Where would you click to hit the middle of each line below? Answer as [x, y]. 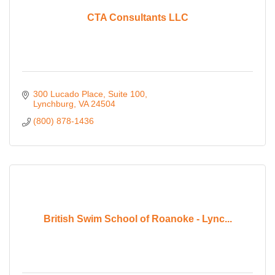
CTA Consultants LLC [137, 17]
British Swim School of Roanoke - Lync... [137, 219]
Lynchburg [53, 104]
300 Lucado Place [68, 94]
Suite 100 [126, 94]
